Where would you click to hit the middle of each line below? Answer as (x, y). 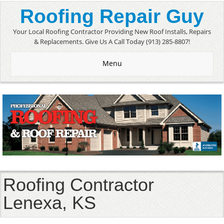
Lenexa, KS (49, 202)
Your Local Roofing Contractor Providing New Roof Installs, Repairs (112, 31)
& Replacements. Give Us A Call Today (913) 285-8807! (112, 41)
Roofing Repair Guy (112, 16)
